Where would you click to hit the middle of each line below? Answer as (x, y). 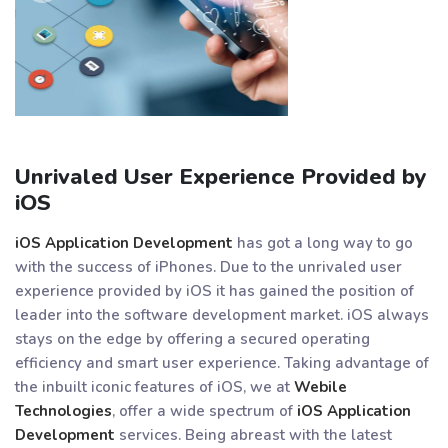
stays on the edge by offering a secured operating (192, 338)
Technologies (63, 410)
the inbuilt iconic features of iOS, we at (154, 386)
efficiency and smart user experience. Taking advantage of (222, 362)
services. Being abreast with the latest (253, 434)
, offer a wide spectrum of (204, 410)
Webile (320, 386)
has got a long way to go (323, 242)
